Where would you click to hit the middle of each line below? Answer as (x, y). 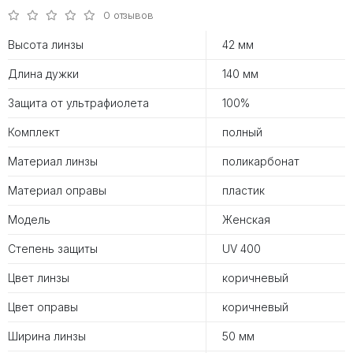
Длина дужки (43, 74)
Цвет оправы (43, 307)
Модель (29, 220)
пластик (243, 191)
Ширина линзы (47, 336)
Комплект (34, 132)
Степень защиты (53, 249)
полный (242, 132)
